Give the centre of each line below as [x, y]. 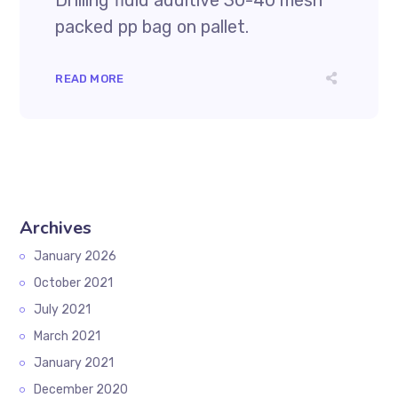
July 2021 [63, 310]
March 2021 [68, 336]
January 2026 [76, 256]
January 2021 [74, 363]
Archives [56, 228]
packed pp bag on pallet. [152, 27]
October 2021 [74, 283]
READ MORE [90, 79]
